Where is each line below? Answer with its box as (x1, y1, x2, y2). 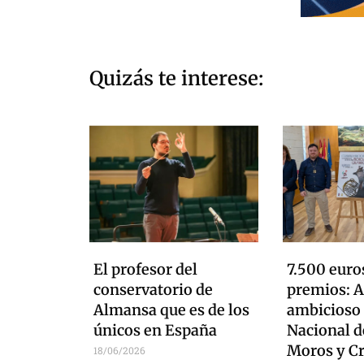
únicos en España (93, 320, 217, 340)
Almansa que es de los (93, 300, 249, 319)
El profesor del (93, 259, 197, 279)
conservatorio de (93, 279, 213, 299)
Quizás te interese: (89, 65, 263, 91)
